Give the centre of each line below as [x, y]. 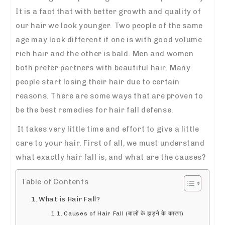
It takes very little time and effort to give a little [108, 129]
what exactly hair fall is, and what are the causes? [111, 157]
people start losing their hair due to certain [98, 82]
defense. [156, 110]
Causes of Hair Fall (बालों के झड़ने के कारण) [124, 213]
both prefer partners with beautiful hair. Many [103, 68]
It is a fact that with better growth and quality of [108, 11]
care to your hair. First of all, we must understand [110, 143]
